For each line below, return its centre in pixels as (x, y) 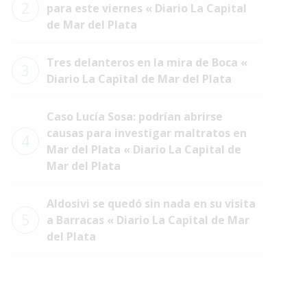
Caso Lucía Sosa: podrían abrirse (134, 116)
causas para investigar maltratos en (146, 133)
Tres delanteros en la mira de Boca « (147, 62)
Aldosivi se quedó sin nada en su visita (151, 204)
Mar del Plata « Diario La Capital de (144, 149)
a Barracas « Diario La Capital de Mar (148, 220)
